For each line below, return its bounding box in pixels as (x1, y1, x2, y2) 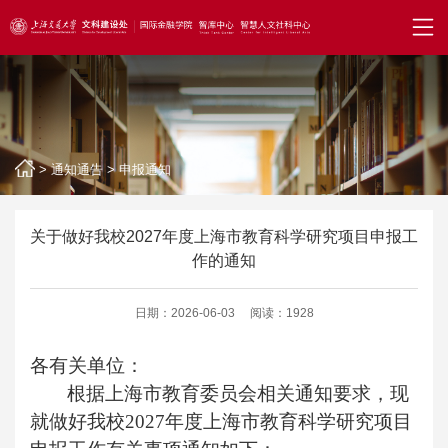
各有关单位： (30, 355, 144, 376)
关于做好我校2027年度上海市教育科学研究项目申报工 (30, 228, 418, 245)
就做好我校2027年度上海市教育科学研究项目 (30, 411, 412, 432)
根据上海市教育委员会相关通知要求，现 (67, 383, 409, 404)
